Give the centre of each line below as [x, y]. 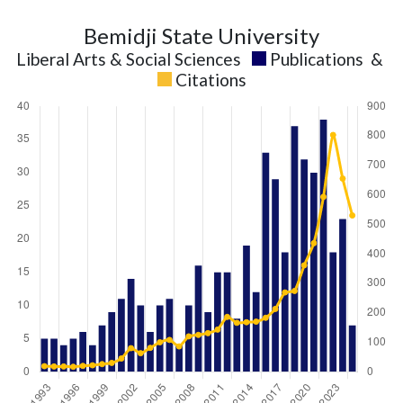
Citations [210, 80]
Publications [317, 59]
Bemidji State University [201, 36]
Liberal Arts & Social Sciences [129, 59]
